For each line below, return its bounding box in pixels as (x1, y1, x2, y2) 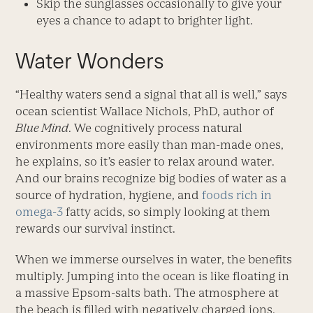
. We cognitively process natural (68, 120, 243, 135)
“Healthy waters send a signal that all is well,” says (15, 87, 288, 101)
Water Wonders (15, 48, 165, 73)
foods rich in (199, 187, 272, 202)
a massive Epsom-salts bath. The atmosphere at (15, 285, 279, 300)
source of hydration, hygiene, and (15, 187, 200, 202)
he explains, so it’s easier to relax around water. (15, 154, 275, 168)
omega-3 (15, 204, 64, 219)
